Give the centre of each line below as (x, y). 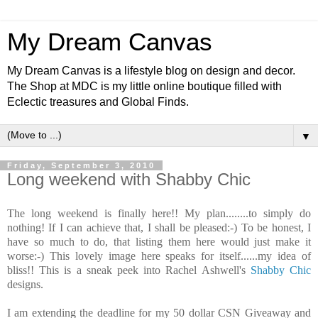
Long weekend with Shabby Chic (129, 179)
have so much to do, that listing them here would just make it (159, 241)
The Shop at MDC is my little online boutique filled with (144, 86)
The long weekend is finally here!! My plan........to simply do (159, 213)
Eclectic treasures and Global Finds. (98, 102)
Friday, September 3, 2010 (81, 165)
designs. (25, 284)
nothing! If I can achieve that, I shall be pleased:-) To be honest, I (159, 227)
